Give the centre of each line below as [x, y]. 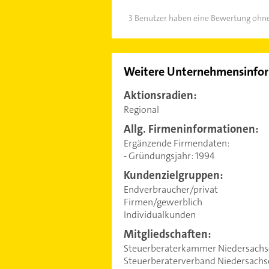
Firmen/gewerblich [163, 202]
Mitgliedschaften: [167, 234]
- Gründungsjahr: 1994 [169, 156]
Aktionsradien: [160, 95]
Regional [141, 109]
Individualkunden [159, 214]
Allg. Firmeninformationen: [191, 129]
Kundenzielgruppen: [173, 175]
